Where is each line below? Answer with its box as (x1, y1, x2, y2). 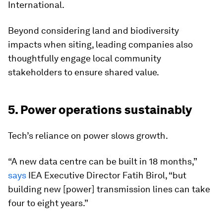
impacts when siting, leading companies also (8, 39, 193, 50)
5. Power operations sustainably (8, 103, 192, 117)
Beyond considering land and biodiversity (8, 25, 179, 36)
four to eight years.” (8, 198, 88, 209)
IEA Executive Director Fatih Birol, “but (26, 170, 186, 181)
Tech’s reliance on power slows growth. (8, 130, 168, 141)
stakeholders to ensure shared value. (8, 67, 159, 78)
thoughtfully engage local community (8, 53, 161, 64)
